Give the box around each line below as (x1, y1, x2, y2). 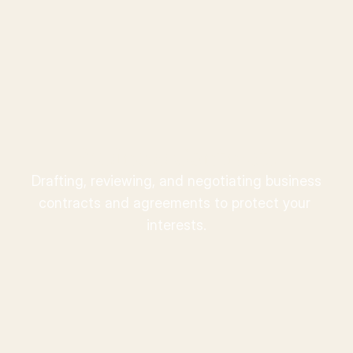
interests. (147, 217, 206, 233)
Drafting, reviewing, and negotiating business (32, 173, 321, 189)
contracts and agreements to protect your (39, 195, 310, 211)
